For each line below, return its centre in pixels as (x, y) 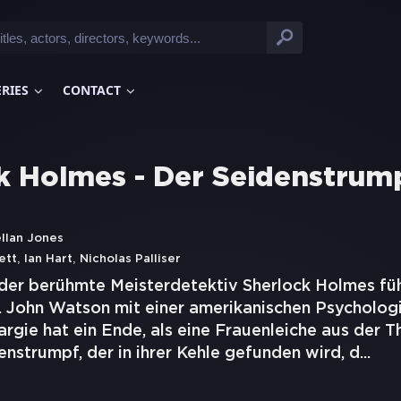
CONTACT (92, 90)
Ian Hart (48, 259)
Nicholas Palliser (130, 259)
